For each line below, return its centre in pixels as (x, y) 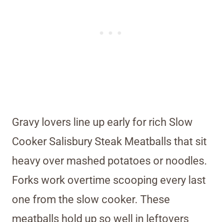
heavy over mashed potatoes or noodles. (110, 161)
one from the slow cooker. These (91, 200)
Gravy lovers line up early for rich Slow (102, 122)
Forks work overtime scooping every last (109, 180)
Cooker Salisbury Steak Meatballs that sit (109, 142)
